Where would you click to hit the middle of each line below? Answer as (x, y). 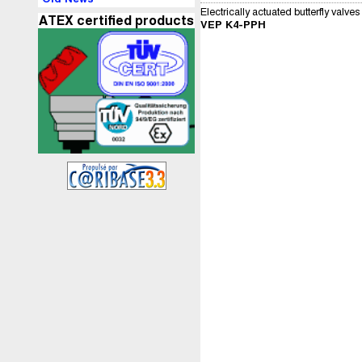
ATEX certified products (116, 21)
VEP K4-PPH (233, 25)
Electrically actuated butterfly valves (280, 12)
